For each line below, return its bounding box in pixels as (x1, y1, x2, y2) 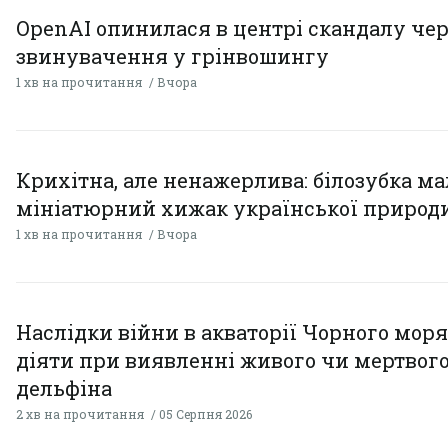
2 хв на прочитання (16, 406, 144, 423)
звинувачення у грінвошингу (16, 43, 329, 70)
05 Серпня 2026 (159, 406, 252, 423)
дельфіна (16, 375, 112, 402)
